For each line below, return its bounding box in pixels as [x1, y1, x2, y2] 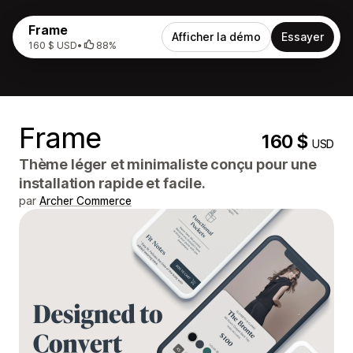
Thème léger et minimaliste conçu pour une [19, 156, 317, 173]
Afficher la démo [172, 30, 261, 43]
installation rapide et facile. [19, 175, 206, 191]
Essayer [281, 30, 324, 43]
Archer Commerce [39, 194, 132, 207]
